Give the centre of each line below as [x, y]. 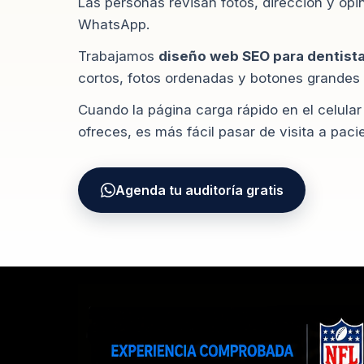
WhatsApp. [114, 24]
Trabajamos [118, 56]
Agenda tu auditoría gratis [199, 190]
